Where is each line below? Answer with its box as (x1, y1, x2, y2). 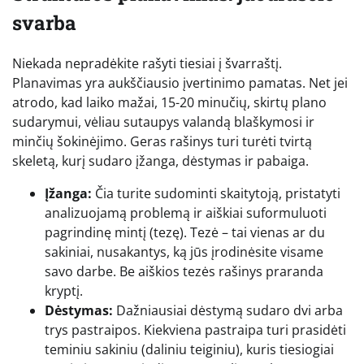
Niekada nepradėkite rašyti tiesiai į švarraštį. (12, 54, 282, 72)
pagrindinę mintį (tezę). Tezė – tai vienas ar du (45, 223, 325, 241)
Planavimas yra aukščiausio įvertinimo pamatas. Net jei (12, 73, 348, 92)
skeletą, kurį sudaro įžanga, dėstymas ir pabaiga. (12, 151, 309, 170)
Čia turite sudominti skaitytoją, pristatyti (92, 184, 340, 202)
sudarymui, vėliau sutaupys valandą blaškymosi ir (12, 112, 314, 131)
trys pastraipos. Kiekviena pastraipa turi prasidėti (45, 320, 346, 339)
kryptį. (45, 281, 83, 300)
